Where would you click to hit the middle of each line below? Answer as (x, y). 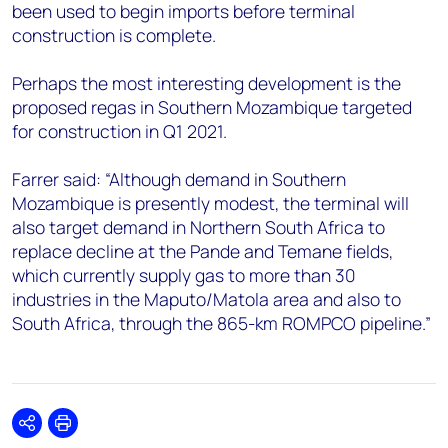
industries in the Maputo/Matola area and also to (206, 299)
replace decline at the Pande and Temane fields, (202, 251)
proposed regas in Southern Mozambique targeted (212, 107)
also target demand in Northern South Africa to (198, 227)
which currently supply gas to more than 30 (183, 275)
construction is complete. (114, 35)
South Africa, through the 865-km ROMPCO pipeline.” (221, 323)
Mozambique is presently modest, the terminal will (210, 203)
